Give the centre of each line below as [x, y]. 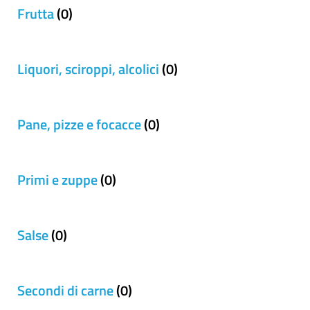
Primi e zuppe [57, 180]
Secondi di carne [65, 290]
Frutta [36, 13]
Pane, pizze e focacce [79, 124]
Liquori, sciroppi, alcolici [88, 69]
